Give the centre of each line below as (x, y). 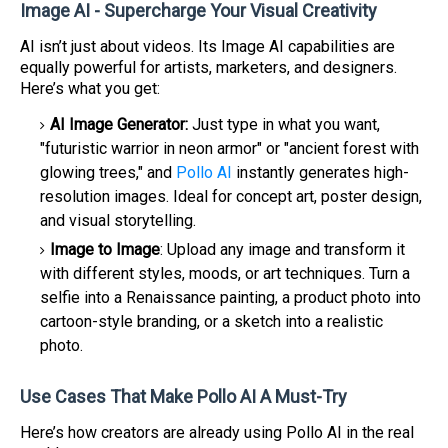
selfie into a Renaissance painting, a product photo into (230, 297)
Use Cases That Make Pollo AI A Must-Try (183, 396)
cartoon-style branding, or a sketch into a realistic (211, 321)
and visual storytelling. (118, 220)
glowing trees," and (108, 172)
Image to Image (105, 249)
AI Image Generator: (121, 124)
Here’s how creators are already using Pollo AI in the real (217, 432)
